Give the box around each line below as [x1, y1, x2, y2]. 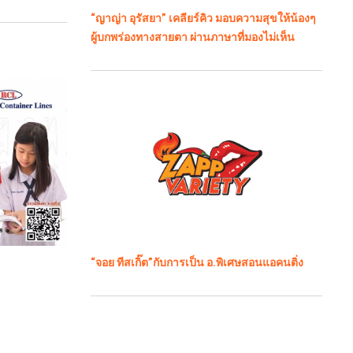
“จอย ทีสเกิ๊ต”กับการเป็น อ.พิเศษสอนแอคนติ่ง [90, 256, 303, 269]
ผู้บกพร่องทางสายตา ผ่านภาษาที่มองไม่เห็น [90, 31, 295, 44]
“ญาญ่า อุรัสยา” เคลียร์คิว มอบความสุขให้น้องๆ [90, 12, 316, 25]
